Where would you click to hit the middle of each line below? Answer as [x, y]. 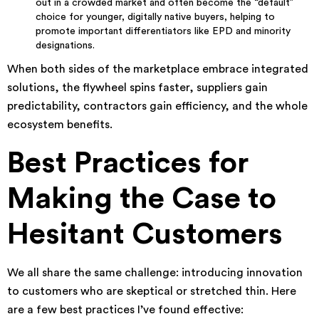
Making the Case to [142, 199]
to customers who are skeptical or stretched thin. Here [152, 291]
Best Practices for [128, 163]
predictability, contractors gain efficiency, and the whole [157, 106]
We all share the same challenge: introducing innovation [155, 273]
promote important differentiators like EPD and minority [163, 31]
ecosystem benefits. [60, 125]
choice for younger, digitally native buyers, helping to [155, 17]
